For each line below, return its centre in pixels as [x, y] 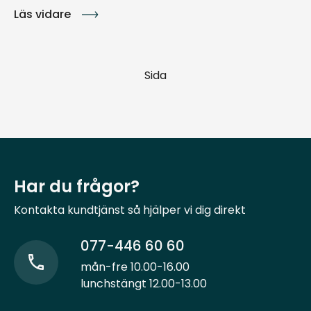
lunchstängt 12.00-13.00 [144, 283]
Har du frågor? [77, 186]
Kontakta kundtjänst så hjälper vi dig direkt [130, 210]
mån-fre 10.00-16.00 [135, 267]
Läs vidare [42, 14]
